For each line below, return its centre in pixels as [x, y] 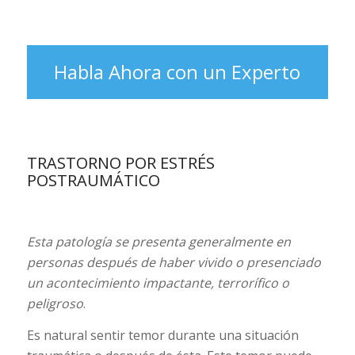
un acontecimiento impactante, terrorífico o [158, 282]
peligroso [55, 303]
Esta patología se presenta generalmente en [158, 241]
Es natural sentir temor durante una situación [162, 335]
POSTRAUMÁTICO [93, 180]
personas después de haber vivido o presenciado [174, 262]
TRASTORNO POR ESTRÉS [120, 162]
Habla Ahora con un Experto [177, 72]
